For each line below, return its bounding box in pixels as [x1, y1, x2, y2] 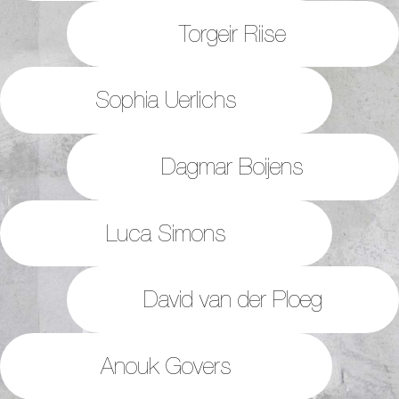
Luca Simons [106, 219, 227, 246]
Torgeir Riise [179, 20, 287, 46]
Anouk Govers [101, 352, 232, 379]
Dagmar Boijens [161, 152, 305, 179]
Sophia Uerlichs [95, 86, 238, 113]
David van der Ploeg [142, 286, 322, 313]
